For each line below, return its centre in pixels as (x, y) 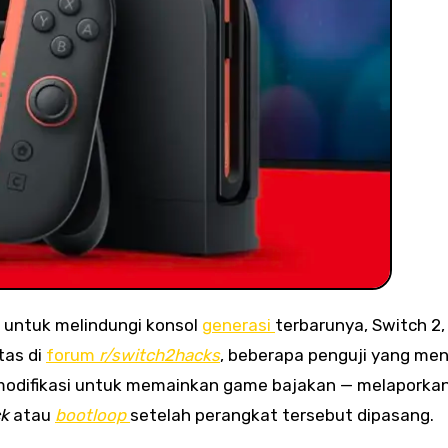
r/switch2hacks (159, 354)
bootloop (90, 414)
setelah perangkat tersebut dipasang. (282, 414)
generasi (238, 324)
